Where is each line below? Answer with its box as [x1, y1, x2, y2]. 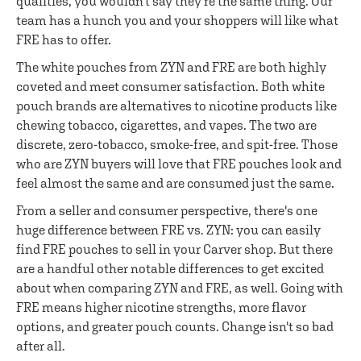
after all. [16, 338, 65, 353]
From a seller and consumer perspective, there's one [16, 203, 317, 218]
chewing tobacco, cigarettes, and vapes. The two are [16, 118, 317, 132]
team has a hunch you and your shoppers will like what [16, 13, 338, 27]
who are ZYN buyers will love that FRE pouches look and [16, 156, 342, 171]
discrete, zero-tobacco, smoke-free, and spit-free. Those [16, 137, 338, 151]
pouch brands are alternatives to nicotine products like [16, 98, 337, 113]
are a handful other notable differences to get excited [16, 261, 324, 276]
